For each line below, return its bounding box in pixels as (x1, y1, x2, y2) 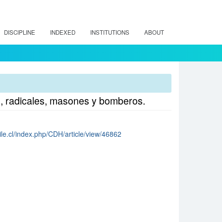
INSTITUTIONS (90, 28, 129, 36)
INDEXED (50, 28, 75, 36)
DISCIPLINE (4, 28, 35, 36)
